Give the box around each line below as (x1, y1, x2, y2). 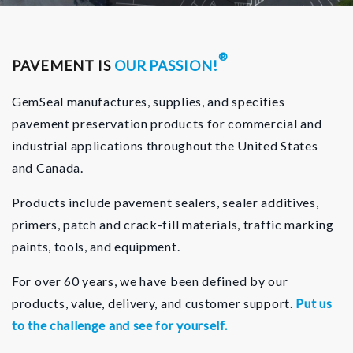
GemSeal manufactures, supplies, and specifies (12, 93, 285, 109)
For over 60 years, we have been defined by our (12, 273, 288, 288)
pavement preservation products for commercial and (12, 115, 322, 131)
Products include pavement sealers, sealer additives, (12, 194, 319, 210)
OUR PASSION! (113, 56, 218, 74)
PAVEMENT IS (12, 56, 114, 74)
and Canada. (12, 159, 84, 175)
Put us (295, 295, 333, 310)
